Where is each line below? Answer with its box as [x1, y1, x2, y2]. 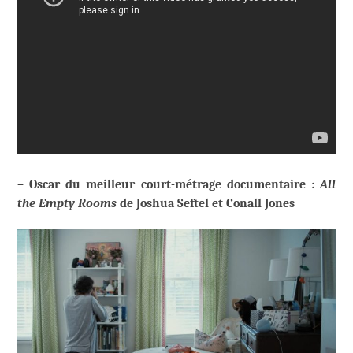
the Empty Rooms [17, 195, 117, 210]
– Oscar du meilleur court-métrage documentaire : [17, 176, 320, 191]
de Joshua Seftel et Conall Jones [117, 195, 295, 210]
